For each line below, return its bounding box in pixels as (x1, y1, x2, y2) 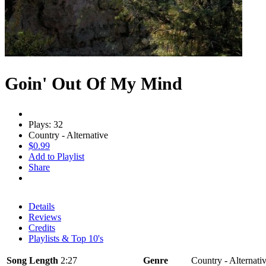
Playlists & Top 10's (28, 233, 103, 243)
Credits (28, 222, 55, 233)
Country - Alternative (28, 129, 108, 140)
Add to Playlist (28, 151, 84, 161)
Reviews (28, 211, 61, 222)
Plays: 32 (28, 119, 63, 129)
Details (28, 201, 55, 211)
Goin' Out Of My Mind (5, 73, 182, 93)
